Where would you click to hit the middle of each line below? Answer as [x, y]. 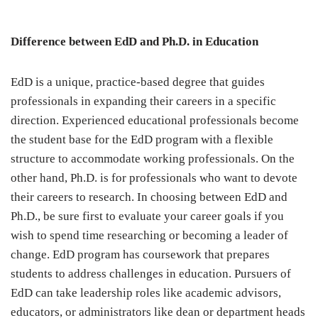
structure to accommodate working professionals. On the [153, 159]
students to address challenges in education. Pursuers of [151, 274]
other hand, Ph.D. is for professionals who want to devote [154, 178]
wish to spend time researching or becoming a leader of [149, 236]
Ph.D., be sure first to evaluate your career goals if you [147, 216]
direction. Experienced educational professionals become [155, 121]
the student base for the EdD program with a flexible [142, 140]
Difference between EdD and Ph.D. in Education [135, 42]
